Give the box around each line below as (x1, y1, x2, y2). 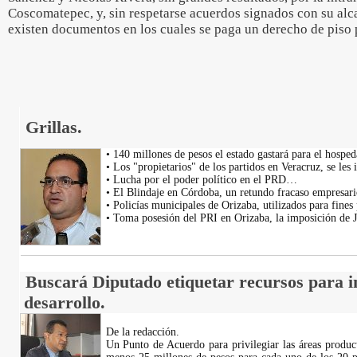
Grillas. (25, 117, 82, 137)
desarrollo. (23, 292, 105, 312)
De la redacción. (105, 326, 179, 338)
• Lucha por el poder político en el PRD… (105, 174, 297, 186)
